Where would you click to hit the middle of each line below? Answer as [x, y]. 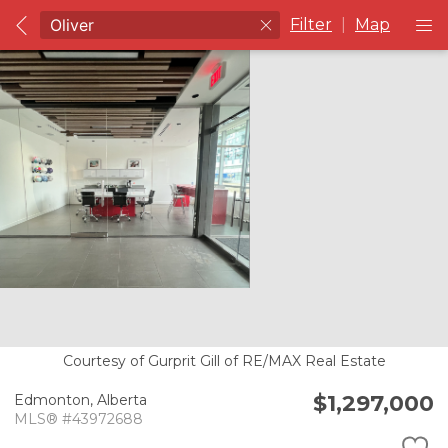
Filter [311, 24]
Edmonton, [55, 400]
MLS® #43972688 [78, 419]
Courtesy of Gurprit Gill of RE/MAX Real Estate [224, 360]
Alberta [122, 400]
